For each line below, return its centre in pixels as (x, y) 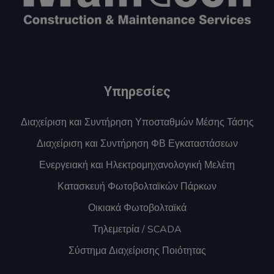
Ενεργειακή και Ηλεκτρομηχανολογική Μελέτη (137, 165)
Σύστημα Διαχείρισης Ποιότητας (137, 250)
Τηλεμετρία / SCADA (137, 229)
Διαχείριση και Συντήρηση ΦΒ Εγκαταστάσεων (137, 143)
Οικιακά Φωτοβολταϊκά (137, 208)
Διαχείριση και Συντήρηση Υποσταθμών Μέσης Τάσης (137, 122)
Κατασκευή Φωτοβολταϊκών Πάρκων (137, 186)
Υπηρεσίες (137, 91)
